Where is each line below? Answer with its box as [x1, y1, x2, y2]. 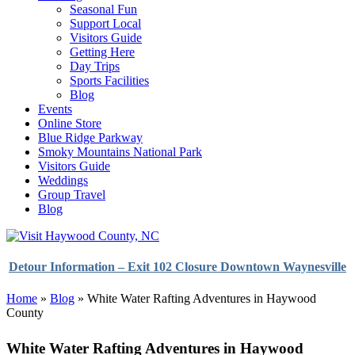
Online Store [38, 116, 101, 130]
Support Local [70, 17, 141, 30]
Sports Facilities [70, 74, 149, 87]
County [6, 305, 44, 319]
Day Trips [70, 59, 120, 73]
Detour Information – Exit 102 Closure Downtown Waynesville [9, 260, 346, 274]
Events [38, 102, 72, 116]
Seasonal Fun [70, 2, 137, 16]
